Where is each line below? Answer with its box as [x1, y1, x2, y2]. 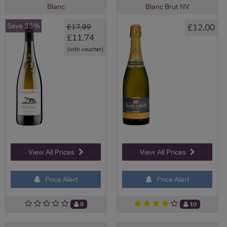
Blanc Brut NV [145, 2, 190, 11]
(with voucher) [67, 45, 103, 53]
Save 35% [7, 21, 40, 30]
